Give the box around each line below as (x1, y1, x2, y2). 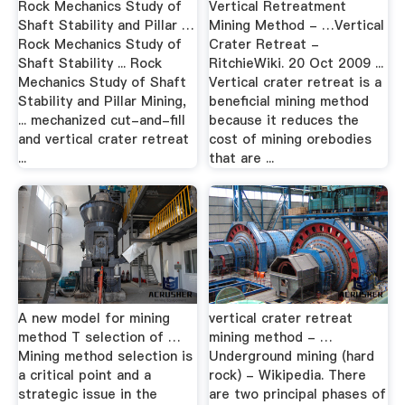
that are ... (209, 148, 275, 167)
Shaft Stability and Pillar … (17, 15, 194, 34)
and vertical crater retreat (17, 129, 189, 148)
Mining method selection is (17, 346, 193, 365)
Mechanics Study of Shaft (17, 72, 186, 91)
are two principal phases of (209, 384, 387, 403)
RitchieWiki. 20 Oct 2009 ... (209, 53, 384, 72)
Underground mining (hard (209, 346, 375, 365)
